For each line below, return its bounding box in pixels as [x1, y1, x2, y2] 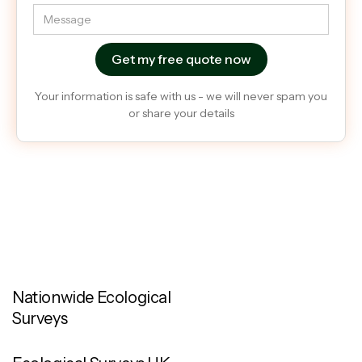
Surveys [12, 308, 68, 328]
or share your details [128, 105, 234, 120]
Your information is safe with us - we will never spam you [35, 88, 327, 103]
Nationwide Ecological [12, 287, 171, 307]
